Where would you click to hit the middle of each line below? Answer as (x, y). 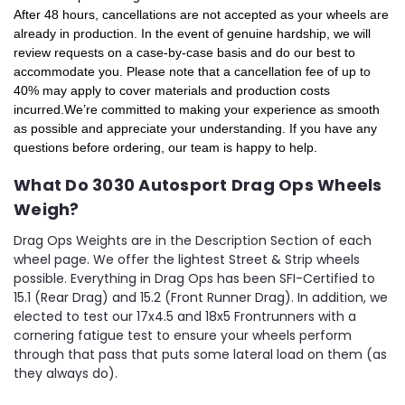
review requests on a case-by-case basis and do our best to (184, 52)
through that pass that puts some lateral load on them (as (200, 355)
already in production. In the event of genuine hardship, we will (192, 33)
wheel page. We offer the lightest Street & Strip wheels (187, 260)
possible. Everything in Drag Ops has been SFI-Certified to (194, 279)
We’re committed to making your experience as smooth (222, 109)
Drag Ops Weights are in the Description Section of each (193, 241)
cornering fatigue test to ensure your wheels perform (183, 336)
